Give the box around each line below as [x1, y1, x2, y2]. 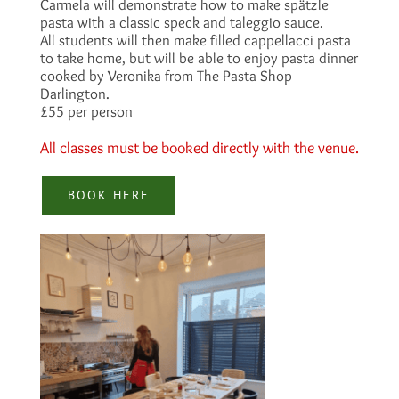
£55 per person [39, 102, 133, 120]
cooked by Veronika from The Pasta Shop [39, 66, 292, 85]
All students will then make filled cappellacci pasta [39, 30, 351, 49]
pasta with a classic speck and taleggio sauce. [39, 12, 323, 31]
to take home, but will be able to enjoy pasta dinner [39, 48, 358, 67]
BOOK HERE [67, 186, 150, 203]
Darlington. [39, 84, 110, 102]
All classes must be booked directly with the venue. [39, 137, 359, 158]
